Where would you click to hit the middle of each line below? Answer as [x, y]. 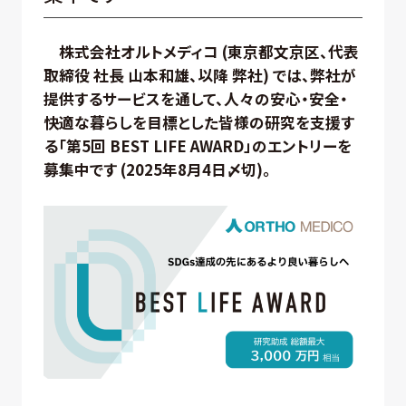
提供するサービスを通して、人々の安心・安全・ [195, 99]
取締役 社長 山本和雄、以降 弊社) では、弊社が [199, 76]
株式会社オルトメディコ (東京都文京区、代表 [208, 52]
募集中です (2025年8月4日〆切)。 [157, 170]
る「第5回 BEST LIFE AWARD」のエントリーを [197, 146]
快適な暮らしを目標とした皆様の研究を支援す [198, 123]
